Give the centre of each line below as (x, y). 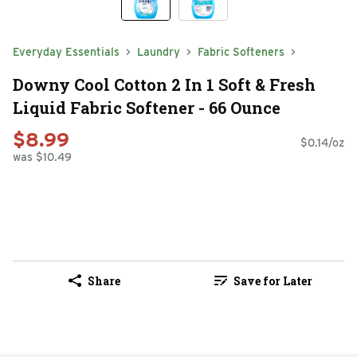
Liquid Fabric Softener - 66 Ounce (147, 107)
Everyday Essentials (66, 52)
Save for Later (273, 280)
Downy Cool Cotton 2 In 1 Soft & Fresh (164, 84)
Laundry (159, 52)
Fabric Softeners (241, 52)
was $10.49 (42, 157)
